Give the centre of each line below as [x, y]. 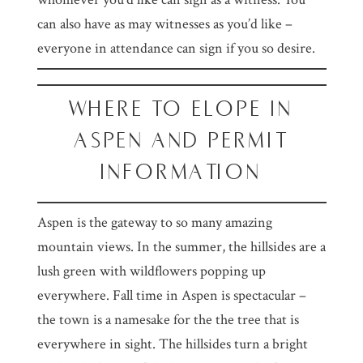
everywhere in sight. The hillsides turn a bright [172, 344]
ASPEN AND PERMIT [181, 141]
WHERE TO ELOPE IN [181, 109]
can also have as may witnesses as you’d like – [164, 24]
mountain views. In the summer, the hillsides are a [181, 247]
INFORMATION [181, 172]
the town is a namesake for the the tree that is [168, 320]
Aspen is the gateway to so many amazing [154, 223]
